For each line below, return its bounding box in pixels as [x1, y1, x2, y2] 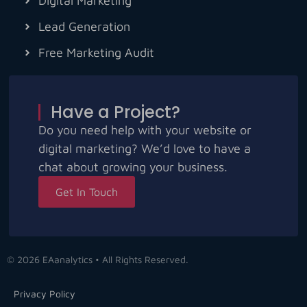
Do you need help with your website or [38, 123, 251, 138]
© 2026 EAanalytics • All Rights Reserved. [7, 253, 188, 265]
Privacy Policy [14, 287, 75, 299]
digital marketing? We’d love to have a [38, 141, 251, 156]
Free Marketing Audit [38, 45, 154, 60]
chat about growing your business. [38, 160, 228, 175]
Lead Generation [38, 19, 130, 34]
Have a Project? [50, 101, 180, 124]
